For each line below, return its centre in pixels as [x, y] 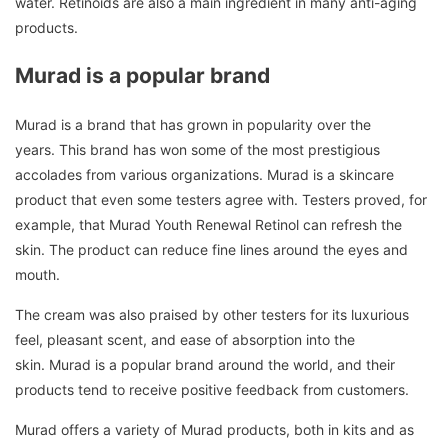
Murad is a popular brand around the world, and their [222, 364]
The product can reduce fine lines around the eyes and [228, 249]
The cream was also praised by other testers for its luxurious [212, 314]
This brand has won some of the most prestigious [219, 149]
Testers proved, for [364, 199]
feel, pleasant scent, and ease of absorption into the [185, 339]
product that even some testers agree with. [156, 199]
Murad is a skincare [330, 174]
